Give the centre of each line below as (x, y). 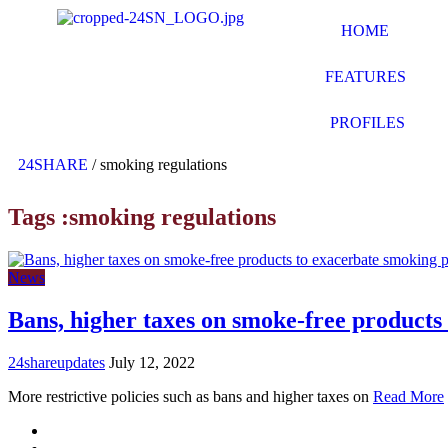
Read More (408, 396)
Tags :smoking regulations (142, 216)
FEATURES (365, 76)
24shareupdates (56, 362)
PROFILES (367, 122)
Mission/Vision (95, 430)
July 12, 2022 (152, 362)
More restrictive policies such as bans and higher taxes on (190, 396)
